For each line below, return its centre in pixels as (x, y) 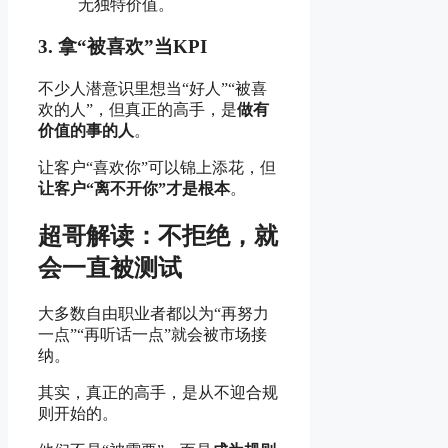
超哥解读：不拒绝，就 (158, 236)
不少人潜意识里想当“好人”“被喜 (152, 89)
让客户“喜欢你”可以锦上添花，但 (157, 168)
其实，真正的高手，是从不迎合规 (158, 392)
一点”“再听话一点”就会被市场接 (152, 334)
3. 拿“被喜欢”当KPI (122, 47)
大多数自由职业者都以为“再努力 (153, 313)
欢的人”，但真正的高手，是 (137, 110)
